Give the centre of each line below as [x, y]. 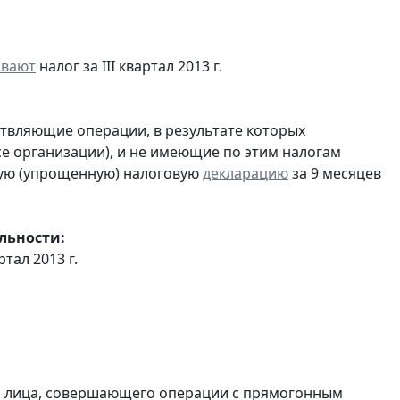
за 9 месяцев [335, 173]
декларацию [246, 173]
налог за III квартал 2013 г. [129, 66]
